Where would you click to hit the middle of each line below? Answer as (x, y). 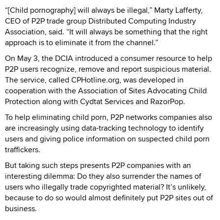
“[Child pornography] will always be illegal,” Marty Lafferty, (104, 10)
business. (21, 208)
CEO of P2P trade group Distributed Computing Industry (100, 21)
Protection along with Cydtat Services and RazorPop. (95, 101)
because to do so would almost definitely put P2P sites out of (109, 197)
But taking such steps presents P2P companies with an (98, 165)
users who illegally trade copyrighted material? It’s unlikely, (106, 187)
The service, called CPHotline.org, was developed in (94, 80)
